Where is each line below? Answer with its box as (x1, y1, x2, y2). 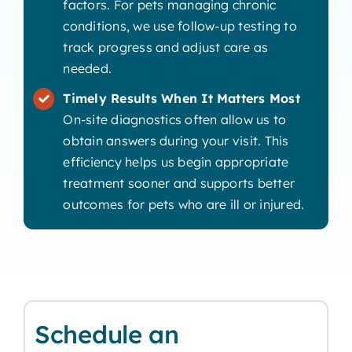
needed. (63, 60, 112, 77)
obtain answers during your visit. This (63, 133, 289, 149)
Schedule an (35, 319, 179, 350)
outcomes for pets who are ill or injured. (63, 196, 305, 213)
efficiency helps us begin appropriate (63, 154, 289, 170)
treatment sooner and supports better (63, 175, 295, 192)
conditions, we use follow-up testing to (63, 18, 297, 35)
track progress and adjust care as (63, 39, 269, 56)
